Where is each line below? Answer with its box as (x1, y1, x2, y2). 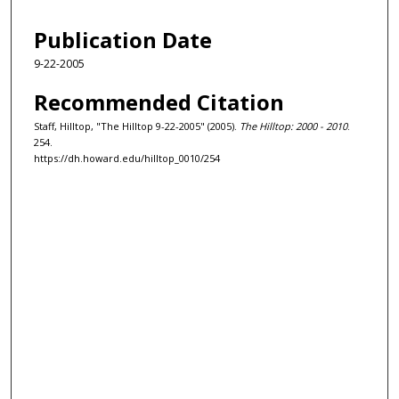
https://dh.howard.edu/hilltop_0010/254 (34, 151, 220, 166)
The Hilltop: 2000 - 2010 (240, 119, 347, 134)
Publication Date (34, 24, 212, 54)
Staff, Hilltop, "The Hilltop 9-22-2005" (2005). (34, 119, 240, 134)
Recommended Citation (34, 87, 284, 118)
